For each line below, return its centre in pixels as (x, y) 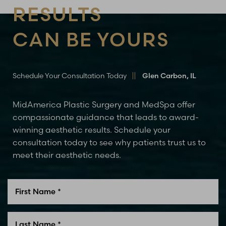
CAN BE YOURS (91, 39)
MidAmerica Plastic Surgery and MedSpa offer (104, 104)
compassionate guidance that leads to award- (106, 117)
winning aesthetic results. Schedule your (92, 129)
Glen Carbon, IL (169, 75)
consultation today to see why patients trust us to (109, 142)
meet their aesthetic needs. (67, 155)
